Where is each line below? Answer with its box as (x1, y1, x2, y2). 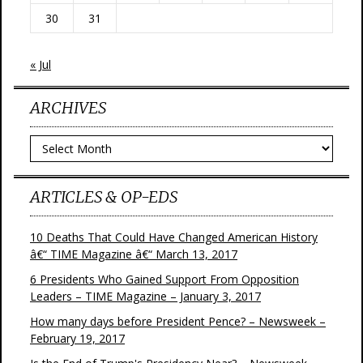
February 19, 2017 (30, 331, 125, 346)
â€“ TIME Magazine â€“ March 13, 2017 (30, 246, 237, 262)
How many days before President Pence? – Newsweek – (30, 314, 326, 329)
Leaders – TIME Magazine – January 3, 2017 (30, 288, 261, 304)
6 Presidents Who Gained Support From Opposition (30, 271, 299, 287)
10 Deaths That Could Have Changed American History (30, 229, 318, 245)
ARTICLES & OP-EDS (30, 186, 177, 207)
